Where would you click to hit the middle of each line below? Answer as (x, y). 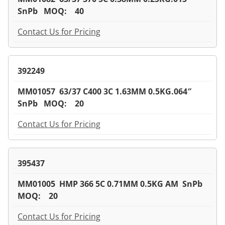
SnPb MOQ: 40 (51, 11)
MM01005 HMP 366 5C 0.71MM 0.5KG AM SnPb (112, 184)
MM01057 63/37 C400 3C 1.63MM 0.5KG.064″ (105, 91)
